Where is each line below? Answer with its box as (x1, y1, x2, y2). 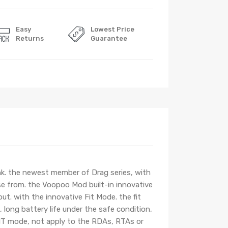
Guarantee (90, 35, 127, 42)
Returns (16, 35, 44, 42)
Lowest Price (90, 25, 134, 33)
